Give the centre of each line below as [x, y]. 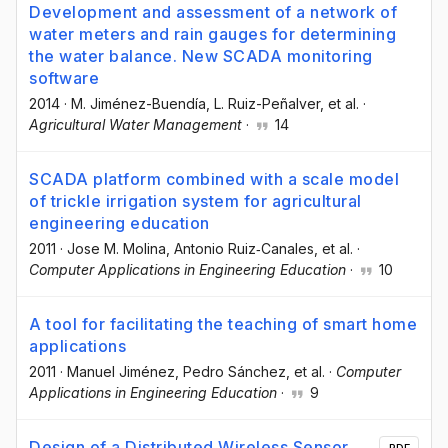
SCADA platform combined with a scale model [214, 178]
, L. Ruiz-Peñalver [263, 103]
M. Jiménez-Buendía [138, 103]
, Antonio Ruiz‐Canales [240, 248]
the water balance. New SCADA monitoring [201, 55]
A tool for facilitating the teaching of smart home [223, 323]
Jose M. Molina [116, 248]
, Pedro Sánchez [230, 371]
